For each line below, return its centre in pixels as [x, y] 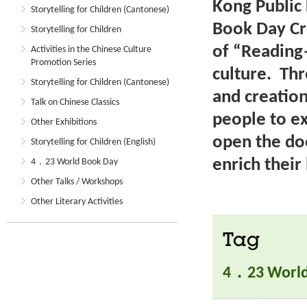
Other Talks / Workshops [77, 182]
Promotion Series [63, 63]
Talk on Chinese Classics [75, 102]
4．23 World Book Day [74, 162]
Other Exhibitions [64, 122]
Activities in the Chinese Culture [91, 50]
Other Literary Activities [77, 202]
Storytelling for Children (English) [93, 142]
